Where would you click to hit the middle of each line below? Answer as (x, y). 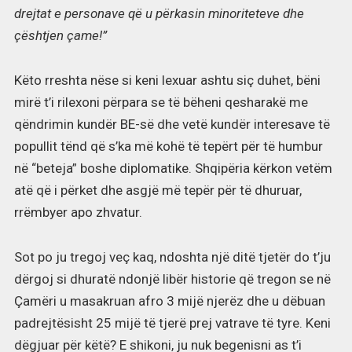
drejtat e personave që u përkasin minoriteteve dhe (159, 14)
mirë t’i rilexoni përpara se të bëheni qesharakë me (161, 102)
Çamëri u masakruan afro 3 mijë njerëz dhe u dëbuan (169, 301)
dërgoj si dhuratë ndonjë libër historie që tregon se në (172, 279)
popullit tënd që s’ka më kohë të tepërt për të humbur (168, 146)
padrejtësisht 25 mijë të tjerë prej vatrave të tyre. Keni (172, 323)
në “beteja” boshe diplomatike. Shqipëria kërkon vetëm (173, 168)
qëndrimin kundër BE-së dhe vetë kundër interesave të (172, 124)
